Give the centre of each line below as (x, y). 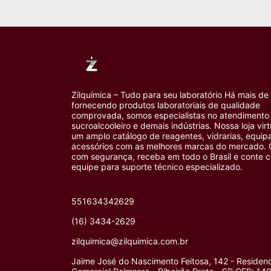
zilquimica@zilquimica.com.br (130, 241)
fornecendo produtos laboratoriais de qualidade (166, 105)
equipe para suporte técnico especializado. (157, 166)
